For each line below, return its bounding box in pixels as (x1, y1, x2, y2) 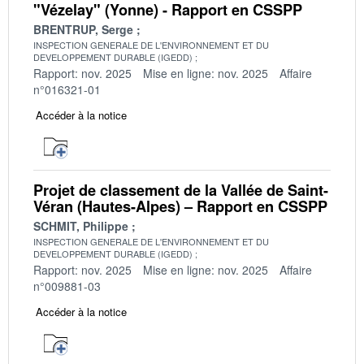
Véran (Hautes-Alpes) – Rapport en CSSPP (33, 195, 327, 217)
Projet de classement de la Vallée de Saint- (33, 179, 328, 201)
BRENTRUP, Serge (33, 20, 133, 37)
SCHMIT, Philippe (33, 217, 128, 234)
